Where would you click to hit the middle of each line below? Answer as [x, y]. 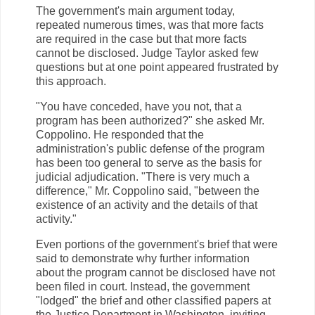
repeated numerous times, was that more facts [150, 25]
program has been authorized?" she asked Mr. [150, 121]
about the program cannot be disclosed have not [155, 272]
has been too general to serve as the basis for [149, 163]
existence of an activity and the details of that [147, 205]
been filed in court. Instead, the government [143, 286]
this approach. [71, 82]
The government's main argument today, [135, 11]
